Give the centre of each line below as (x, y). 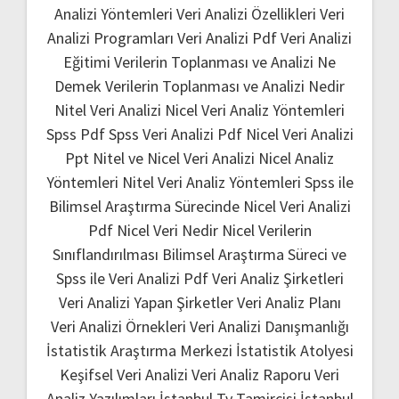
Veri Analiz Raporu (251, 374)
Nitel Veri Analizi (108, 110)
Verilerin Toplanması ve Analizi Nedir (225, 85)
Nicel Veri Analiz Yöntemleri (255, 110)
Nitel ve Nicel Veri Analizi (174, 158)
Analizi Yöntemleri (114, 13)
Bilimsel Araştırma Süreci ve (254, 254)
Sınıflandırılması (106, 254)
